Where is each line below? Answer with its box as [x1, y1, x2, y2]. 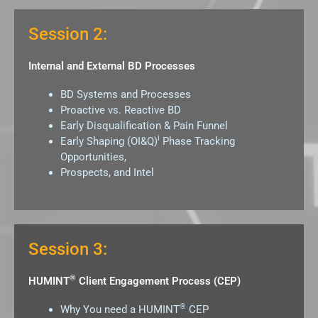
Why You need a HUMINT [60, 303, 180, 316]
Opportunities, [60, 150, 126, 163]
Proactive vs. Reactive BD [60, 103, 181, 116]
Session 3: [28, 239, 107, 259]
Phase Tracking [160, 134, 235, 148]
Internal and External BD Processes [28, 59, 195, 72]
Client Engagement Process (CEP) [76, 275, 241, 287]
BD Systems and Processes [60, 87, 191, 101]
